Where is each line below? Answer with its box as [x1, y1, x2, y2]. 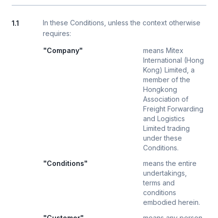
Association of [143, 95, 188, 103]
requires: [43, 29, 71, 37]
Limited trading [143, 124, 190, 132]
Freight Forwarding [143, 105, 203, 113]
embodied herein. [143, 198, 200, 206]
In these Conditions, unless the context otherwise [43, 18, 200, 27]
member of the [143, 75, 190, 84]
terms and [143, 179, 175, 187]
